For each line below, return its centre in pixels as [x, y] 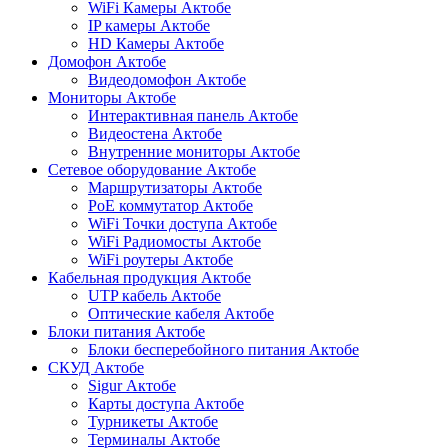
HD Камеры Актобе [156, 44]
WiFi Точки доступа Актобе [182, 224]
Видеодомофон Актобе [167, 80]
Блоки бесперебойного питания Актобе [223, 350]
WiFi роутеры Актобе [160, 260]
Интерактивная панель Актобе [193, 116]
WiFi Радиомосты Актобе [174, 242]
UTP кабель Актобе [154, 296]
